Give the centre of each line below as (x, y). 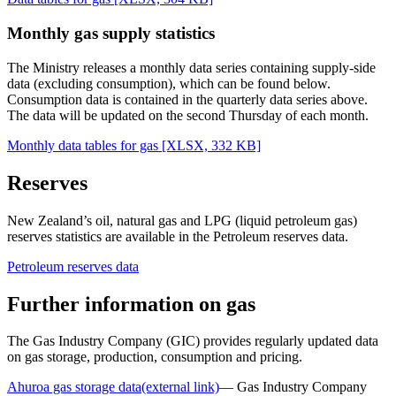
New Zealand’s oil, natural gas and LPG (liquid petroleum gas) (182, 220)
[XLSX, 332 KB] (209, 145)
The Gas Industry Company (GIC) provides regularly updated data (193, 341)
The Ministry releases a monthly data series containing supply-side (191, 67)
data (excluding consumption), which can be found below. (169, 83)
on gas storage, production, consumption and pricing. (155, 357)
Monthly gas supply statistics (111, 34)
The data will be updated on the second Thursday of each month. (188, 115)
